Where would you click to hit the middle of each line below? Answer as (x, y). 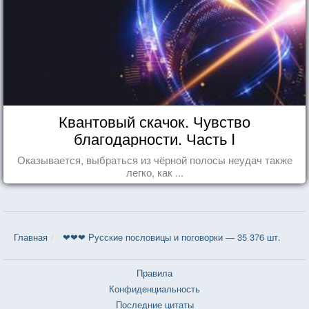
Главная (31, 237)
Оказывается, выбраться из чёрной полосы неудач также (154, 159)
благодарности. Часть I (154, 138)
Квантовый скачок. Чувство (154, 121)
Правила (154, 272)
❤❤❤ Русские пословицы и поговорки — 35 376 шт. (172, 237)
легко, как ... (154, 172)
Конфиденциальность (154, 288)
